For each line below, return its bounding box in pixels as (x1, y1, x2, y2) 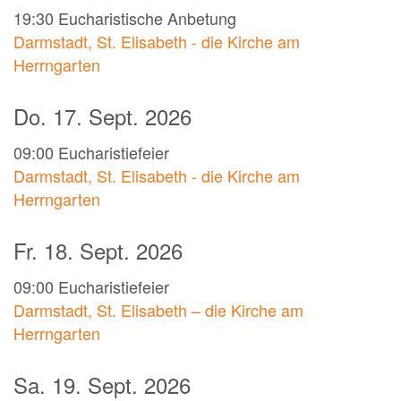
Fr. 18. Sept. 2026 (13, 235, 183, 267)
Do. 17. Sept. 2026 (13, 100, 192, 132)
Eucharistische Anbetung (58, 6, 236, 30)
